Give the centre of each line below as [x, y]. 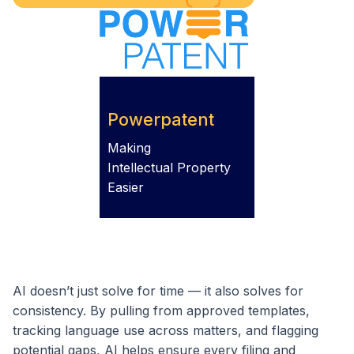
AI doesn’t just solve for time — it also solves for [158, 290]
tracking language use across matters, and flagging [166, 330]
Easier [126, 187]
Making [129, 147]
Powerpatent [161, 120]
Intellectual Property [169, 167]
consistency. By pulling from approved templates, [161, 310]
